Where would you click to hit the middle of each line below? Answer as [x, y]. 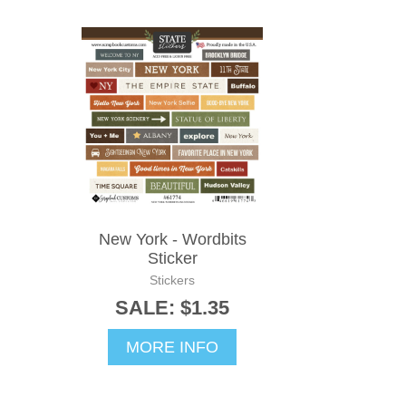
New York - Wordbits [172, 240]
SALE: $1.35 [172, 308]
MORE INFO [172, 348]
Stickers [172, 280]
